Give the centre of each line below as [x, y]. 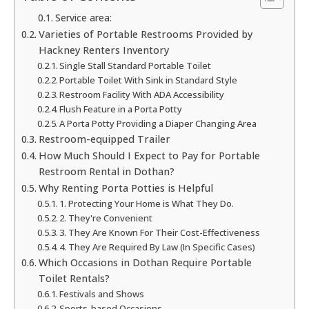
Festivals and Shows [102, 294]
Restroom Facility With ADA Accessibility [142, 95]
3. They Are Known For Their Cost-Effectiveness [160, 233]
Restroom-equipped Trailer [104, 139]
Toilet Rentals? [74, 279]
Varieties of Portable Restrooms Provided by [145, 34]
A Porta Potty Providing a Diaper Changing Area [158, 124]
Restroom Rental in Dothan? [106, 172]
